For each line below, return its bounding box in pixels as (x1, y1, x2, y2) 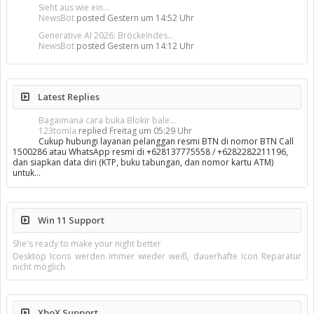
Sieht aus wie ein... (39, 1, 109, 13)
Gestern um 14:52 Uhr (107, 12, 194, 24)
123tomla (39, 125, 76, 137)
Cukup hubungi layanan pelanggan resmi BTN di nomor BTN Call (39, 135, 294, 147)
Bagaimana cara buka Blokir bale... (39, 114, 176, 126)
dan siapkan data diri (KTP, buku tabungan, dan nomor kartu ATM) (13, 156, 273, 168)
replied (76, 125, 109, 137)
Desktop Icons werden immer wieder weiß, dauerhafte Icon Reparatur (13, 250, 301, 262)
